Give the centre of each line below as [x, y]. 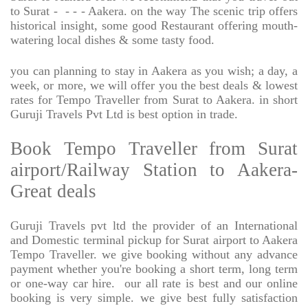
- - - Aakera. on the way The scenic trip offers [181, 11]
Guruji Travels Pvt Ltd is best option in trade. [124, 114]
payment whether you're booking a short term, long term [154, 269]
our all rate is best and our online [211, 284]
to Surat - [34, 11]
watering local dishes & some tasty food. [112, 40]
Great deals [53, 191]
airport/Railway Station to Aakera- [154, 170]
